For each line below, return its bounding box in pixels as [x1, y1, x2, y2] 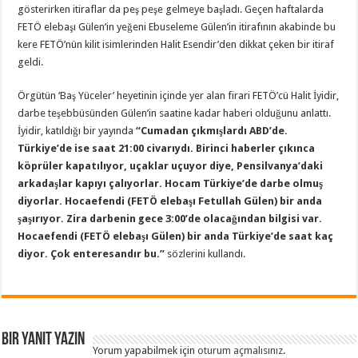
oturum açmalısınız [197, 344, 284, 356]
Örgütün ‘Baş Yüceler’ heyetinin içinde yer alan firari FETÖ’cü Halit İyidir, [18, 89, 340, 101]
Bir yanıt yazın [2, 330, 86, 349]
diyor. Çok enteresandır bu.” [18, 247, 165, 260]
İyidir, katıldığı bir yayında [18, 124, 137, 137]
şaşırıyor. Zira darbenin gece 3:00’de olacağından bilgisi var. [18, 212, 323, 225]
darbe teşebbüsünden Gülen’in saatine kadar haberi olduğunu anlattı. [18, 106, 332, 119]
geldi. [18, 55, 44, 68]
